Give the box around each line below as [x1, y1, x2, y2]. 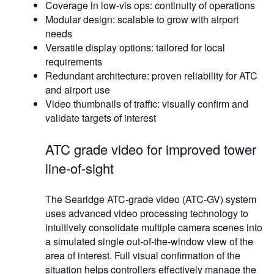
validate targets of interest [45, 111, 156, 125]
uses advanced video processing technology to [45, 206, 248, 221]
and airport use [45, 83, 110, 97]
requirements [45, 54, 102, 69]
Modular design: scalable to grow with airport [45, 12, 239, 27]
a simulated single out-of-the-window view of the [45, 234, 253, 249]
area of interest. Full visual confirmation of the [45, 248, 240, 263]
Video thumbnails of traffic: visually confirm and [45, 97, 248, 111]
